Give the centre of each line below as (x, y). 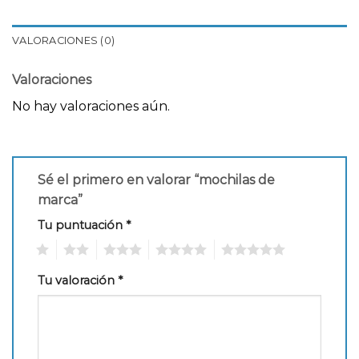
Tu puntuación (82, 226)
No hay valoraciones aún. (91, 106)
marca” (62, 200)
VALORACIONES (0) (64, 40)
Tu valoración (78, 281)
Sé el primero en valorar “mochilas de (156, 180)
